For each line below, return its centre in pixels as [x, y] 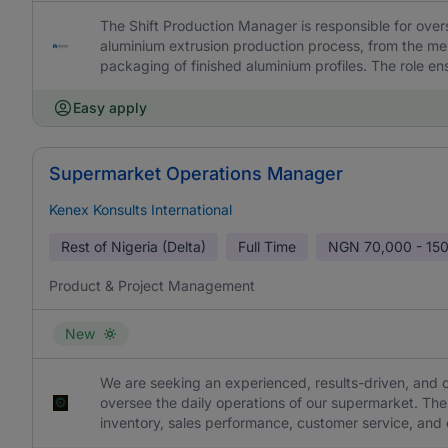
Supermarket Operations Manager [196, 173]
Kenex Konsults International [140, 209]
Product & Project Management [152, 285]
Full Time [267, 246]
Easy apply [110, 107]
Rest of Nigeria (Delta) [133, 246]
